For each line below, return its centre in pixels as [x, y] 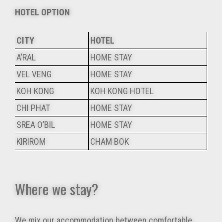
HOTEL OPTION [42, 12]
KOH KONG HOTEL [122, 91]
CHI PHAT [33, 108]
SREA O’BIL [36, 125]
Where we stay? [56, 189]
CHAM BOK [110, 142]
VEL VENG [34, 74]
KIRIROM [31, 142]
